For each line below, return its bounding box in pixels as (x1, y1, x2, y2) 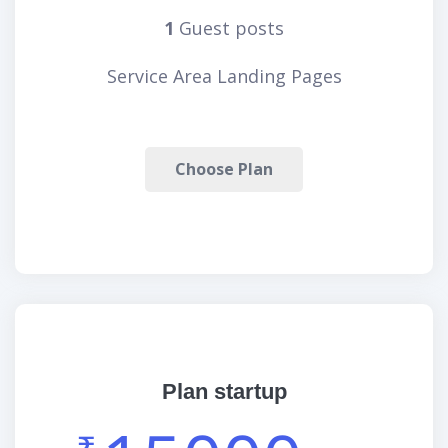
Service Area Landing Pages (106, 64, 342, 88)
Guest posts (179, 16, 284, 40)
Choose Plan (175, 158, 273, 180)
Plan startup (161, 379, 287, 404)
